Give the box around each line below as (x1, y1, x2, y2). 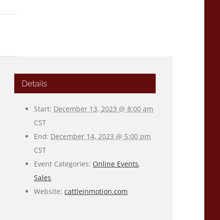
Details (22, 78, 48, 88)
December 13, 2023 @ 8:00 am (54, 104, 154, 113)
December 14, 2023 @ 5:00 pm (51, 131, 151, 141)
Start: (34, 104, 52, 113)
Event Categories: (34, 159, 91, 168)
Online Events (93, 159, 139, 168)
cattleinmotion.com (64, 186, 128, 196)
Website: (34, 186, 63, 196)
